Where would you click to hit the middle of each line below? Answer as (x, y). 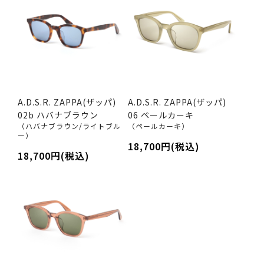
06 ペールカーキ (161, 115)
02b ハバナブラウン (58, 115)
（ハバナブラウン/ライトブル (69, 126)
